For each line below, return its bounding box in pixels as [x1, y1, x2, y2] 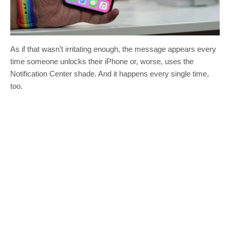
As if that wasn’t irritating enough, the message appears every [10, 44, 216, 53]
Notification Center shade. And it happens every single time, [10, 69, 209, 78]
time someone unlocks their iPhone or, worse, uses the [10, 56, 194, 66]
